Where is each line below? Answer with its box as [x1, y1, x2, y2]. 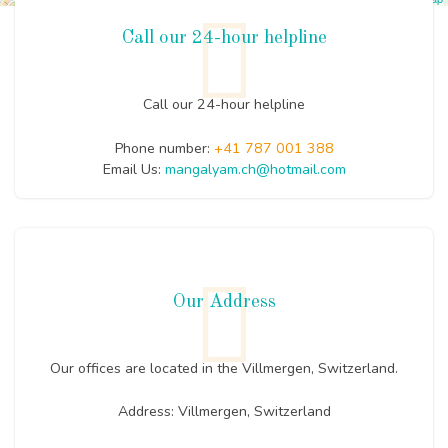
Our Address [172, 292, 276, 311]
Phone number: [114, 138, 214, 158]
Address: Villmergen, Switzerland [117, 402, 331, 422]
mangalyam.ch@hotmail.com [164, 159, 346, 179]
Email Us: [102, 159, 165, 179]
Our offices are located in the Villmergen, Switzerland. [50, 358, 398, 378]
